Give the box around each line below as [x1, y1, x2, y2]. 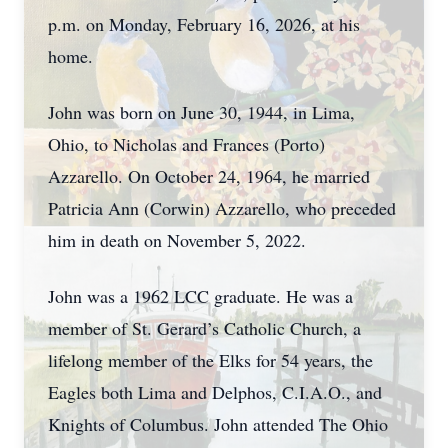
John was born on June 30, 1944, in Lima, [48, 100, 355, 124]
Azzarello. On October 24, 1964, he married [48, 164, 370, 188]
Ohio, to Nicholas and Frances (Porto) [48, 132, 325, 156]
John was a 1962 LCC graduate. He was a [48, 284, 353, 308]
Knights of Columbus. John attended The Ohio [48, 412, 388, 436]
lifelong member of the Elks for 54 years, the [48, 348, 373, 372]
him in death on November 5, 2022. [48, 228, 306, 252]
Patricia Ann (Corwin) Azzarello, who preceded [48, 196, 396, 220]
